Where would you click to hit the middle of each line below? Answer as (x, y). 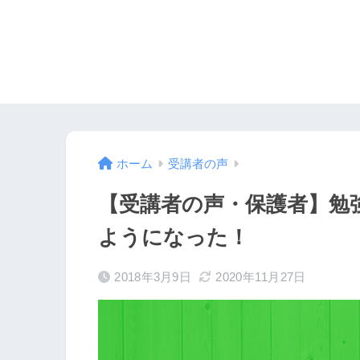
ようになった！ (174, 237)
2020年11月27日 (261, 277)
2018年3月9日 (153, 277)
